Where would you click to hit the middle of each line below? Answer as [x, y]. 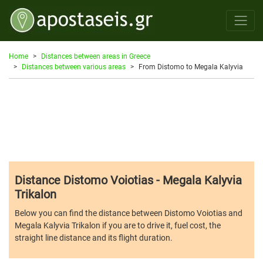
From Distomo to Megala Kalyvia [191, 67]
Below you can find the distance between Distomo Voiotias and [129, 213]
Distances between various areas [74, 67]
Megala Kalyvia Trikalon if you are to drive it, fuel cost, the [118, 225]
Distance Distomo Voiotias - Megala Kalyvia [128, 180]
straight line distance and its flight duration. [94, 237]
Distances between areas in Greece [96, 56]
